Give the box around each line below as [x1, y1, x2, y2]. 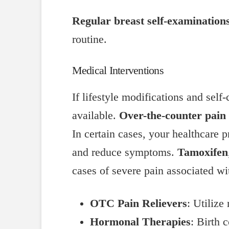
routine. [72, 33, 107, 46]
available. [72, 109, 119, 122]
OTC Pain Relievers [90, 197, 188, 210]
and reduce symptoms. [72, 146, 177, 158]
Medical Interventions [72, 64, 164, 77]
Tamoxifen [177, 146, 228, 158]
